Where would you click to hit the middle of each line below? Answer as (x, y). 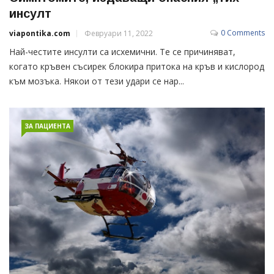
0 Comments (243, 33)
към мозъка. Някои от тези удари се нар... (97, 81)
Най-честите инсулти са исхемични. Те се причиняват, (122, 52)
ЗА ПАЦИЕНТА (47, 126)
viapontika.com (40, 34)
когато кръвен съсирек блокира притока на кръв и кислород (137, 67)
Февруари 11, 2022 (119, 34)
